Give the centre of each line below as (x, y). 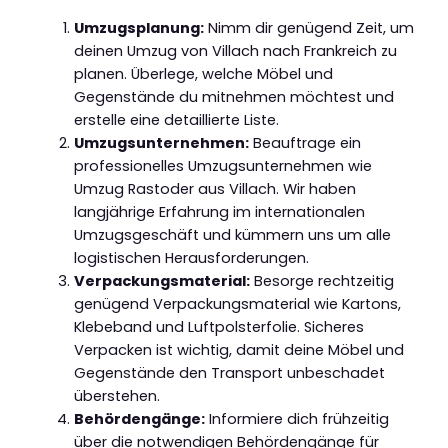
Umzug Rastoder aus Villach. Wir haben (214, 188)
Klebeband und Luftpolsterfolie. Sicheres (218, 326)
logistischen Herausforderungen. (191, 257)
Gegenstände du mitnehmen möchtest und (233, 96)
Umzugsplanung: (138, 27)
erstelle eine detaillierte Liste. (176, 119)
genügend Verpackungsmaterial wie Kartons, (237, 303)
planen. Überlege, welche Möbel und (203, 73)
